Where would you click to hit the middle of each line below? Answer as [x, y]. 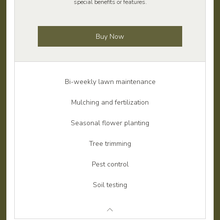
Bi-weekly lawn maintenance [110, 82]
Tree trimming [110, 144]
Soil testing [110, 185]
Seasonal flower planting [110, 123]
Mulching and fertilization [110, 103]
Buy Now [110, 36]
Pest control [110, 165]
